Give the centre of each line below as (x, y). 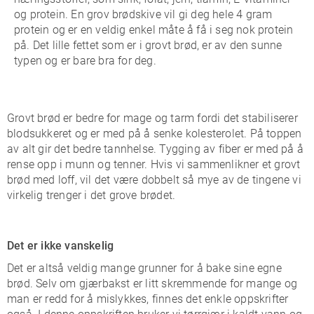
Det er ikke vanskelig (61, 246)
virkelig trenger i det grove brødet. (91, 195)
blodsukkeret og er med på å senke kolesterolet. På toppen (155, 134)
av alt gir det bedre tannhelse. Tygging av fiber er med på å (156, 149)
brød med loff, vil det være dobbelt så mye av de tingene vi (154, 180)
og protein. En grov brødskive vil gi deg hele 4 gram (143, 14)
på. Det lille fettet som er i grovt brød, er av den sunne (148, 45)
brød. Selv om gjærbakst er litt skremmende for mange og (152, 284)
